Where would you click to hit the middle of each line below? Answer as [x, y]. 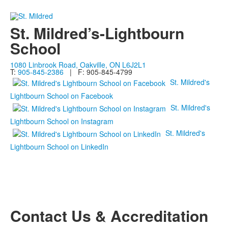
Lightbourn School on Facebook [62, 96]
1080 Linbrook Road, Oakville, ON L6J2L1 [78, 65]
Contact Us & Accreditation [109, 216]
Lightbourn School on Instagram [62, 121]
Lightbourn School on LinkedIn [59, 147]
